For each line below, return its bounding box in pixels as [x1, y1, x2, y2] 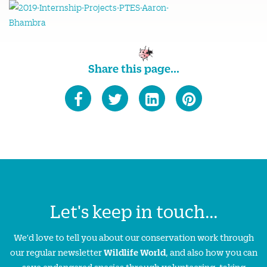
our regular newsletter [10, 246, 104, 258]
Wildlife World [103, 246, 166, 258]
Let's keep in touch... [49, 199, 218, 222]
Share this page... [88, 61, 179, 76]
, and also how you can [165, 246, 257, 258]
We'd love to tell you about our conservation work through [13, 231, 254, 243]
